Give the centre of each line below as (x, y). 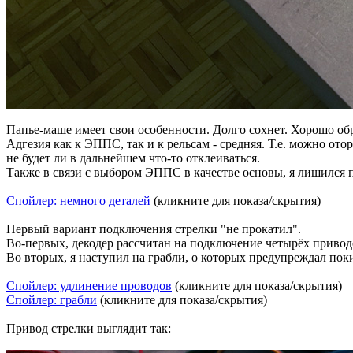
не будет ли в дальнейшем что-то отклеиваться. (133, 158)
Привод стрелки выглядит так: (89, 329)
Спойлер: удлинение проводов (89, 286)
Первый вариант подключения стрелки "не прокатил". (154, 229)
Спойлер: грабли (52, 300)
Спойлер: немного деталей (78, 201)
